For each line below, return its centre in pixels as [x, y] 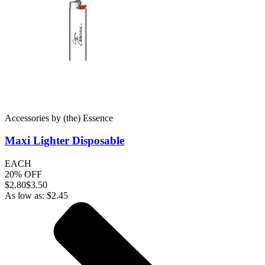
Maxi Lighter [37, 141]
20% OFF [23, 174]
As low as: [26, 196]
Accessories [27, 118]
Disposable [97, 141]
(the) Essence [88, 118]
